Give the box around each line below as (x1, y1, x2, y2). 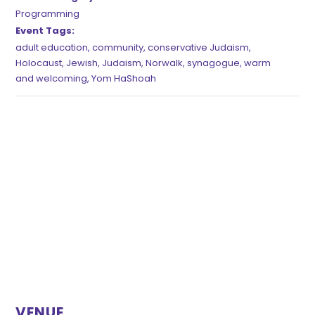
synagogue (187, 59, 240, 68)
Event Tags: (15, 27, 75, 36)
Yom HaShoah (91, 75, 157, 84)
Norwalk (146, 59, 184, 68)
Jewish (66, 59, 98, 68)
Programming (15, 10, 80, 19)
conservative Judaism (148, 44, 250, 53)
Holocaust (15, 59, 63, 68)
